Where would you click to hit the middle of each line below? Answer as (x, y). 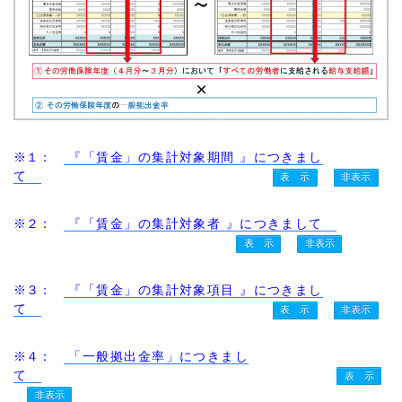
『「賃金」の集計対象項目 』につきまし (193, 290)
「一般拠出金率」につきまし (157, 356)
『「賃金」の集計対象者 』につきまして (201, 224)
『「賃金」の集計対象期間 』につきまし (193, 157)
